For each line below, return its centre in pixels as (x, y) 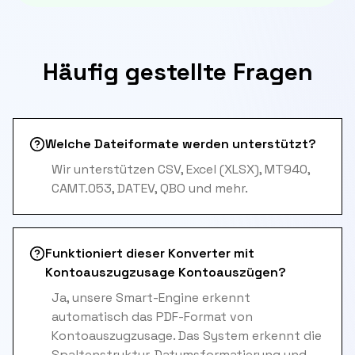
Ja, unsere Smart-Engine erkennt (151, 298)
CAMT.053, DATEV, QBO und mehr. (150, 188)
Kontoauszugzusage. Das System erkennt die (187, 336)
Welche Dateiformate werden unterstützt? (181, 144)
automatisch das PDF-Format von (152, 317)
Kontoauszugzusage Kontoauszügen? (166, 272)
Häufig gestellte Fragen (177, 72)
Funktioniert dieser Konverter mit (150, 253)
